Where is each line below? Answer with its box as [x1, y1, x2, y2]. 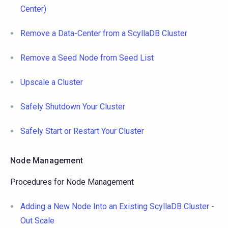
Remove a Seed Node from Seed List [20, 52, 154, 63]
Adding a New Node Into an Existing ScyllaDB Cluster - [20, 201, 214, 211]
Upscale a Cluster [20, 77, 83, 87]
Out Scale [20, 215, 54, 225]
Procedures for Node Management [10, 177, 134, 187]
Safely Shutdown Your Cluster [20, 101, 125, 111]
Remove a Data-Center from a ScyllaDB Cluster [20, 28, 187, 38]
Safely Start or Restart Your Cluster [20, 126, 144, 136]
